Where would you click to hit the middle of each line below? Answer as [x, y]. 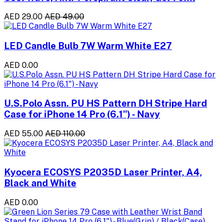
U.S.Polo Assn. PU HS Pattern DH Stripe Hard [106, 103]
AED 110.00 [65, 134]
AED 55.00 [24, 134]
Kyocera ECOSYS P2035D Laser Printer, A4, [103, 172]
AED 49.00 [64, 17]
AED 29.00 [23, 17]
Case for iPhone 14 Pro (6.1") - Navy [82, 114]
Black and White [40, 183]
